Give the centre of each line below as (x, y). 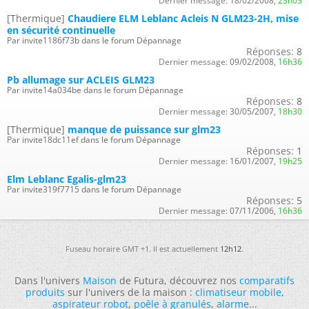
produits (45, 292)
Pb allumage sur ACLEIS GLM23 (81, 80)
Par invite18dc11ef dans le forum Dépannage (94, 140)
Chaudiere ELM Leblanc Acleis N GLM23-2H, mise (183, 18)
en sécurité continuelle (61, 30)
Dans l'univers (49, 280)
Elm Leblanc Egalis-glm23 (67, 179)
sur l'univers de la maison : (130, 292)
